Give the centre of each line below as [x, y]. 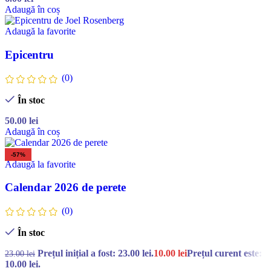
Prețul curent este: [224, 253]
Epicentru [29, 54]
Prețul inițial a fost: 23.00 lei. [96, 253]
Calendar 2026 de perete [65, 188]
